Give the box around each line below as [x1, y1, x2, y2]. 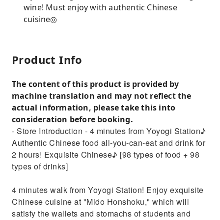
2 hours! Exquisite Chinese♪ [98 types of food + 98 [12, 149, 199, 160]
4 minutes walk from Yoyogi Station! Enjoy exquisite [12, 184, 204, 195]
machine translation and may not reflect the [12, 90, 192, 101]
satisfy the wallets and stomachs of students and [12, 208, 191, 219]
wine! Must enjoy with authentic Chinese [24, 2, 177, 13]
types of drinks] [12, 161, 68, 172]
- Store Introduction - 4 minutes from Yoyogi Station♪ [12, 125, 206, 137]
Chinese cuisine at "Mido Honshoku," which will [12, 196, 189, 207]
